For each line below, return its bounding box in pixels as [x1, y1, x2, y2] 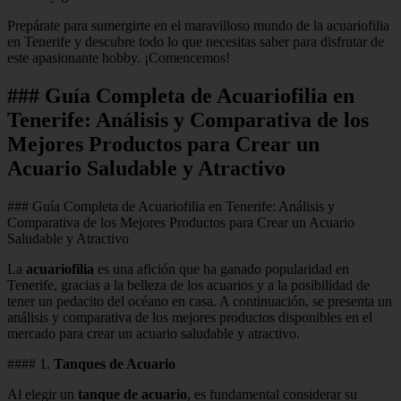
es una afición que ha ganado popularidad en [94, 260, 349, 277]
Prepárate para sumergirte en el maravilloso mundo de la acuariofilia [7, 17, 389, 33]
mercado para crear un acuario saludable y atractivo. [7, 325, 300, 341]
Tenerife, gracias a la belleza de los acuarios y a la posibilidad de [7, 277, 370, 293]
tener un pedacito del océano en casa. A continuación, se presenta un [7, 293, 392, 309]
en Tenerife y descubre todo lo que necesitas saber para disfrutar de [7, 33, 384, 49]
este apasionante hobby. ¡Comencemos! [7, 49, 230, 65]
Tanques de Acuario [54, 355, 175, 371]
